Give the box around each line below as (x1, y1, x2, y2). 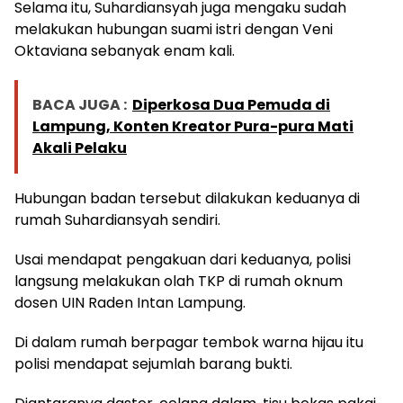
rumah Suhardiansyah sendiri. (14, 210, 220, 231)
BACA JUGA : (32, 94, 127, 116)
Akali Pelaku (32, 138, 127, 159)
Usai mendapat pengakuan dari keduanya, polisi (14, 249, 351, 271)
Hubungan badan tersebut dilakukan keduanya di (14, 188, 360, 210)
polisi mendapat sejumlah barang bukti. (14, 354, 292, 375)
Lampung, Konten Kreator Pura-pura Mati (32, 116, 354, 138)
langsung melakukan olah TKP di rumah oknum (14, 271, 343, 292)
